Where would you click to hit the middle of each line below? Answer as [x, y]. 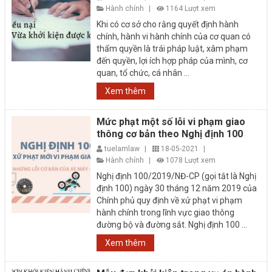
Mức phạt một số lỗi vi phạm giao [171, 121]
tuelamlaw [123, 148]
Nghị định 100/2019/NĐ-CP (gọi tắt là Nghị [177, 176]
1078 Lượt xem [191, 160]
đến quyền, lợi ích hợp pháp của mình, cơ [172, 60]
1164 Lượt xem [191, 8]
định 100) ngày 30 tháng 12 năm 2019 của [177, 188]
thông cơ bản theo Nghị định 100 [170, 134]
